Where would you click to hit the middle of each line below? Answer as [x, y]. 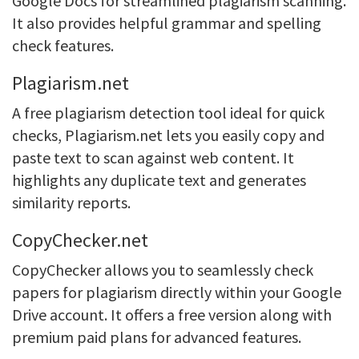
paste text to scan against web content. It [153, 157]
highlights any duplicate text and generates [159, 180]
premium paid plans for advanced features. [157, 337]
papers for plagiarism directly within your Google [177, 292]
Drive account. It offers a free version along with [172, 315]
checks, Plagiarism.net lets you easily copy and [168, 135]
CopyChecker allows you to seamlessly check [163, 270]
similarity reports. [71, 202]
